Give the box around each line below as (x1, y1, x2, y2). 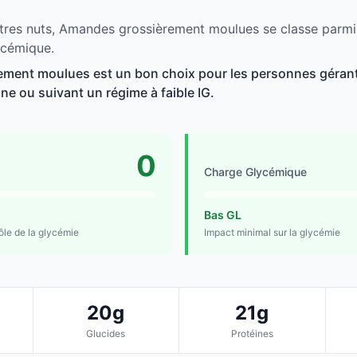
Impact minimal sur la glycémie (204, 226, 340, 239)
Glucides (86, 328, 126, 340)
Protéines (230, 328, 273, 340)
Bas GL (204, 208, 241, 222)
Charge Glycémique (204, 165, 307, 179)
